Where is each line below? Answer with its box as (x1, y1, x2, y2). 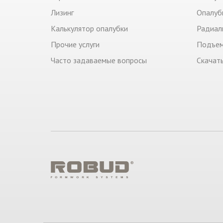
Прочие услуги (51, 39, 100, 49)
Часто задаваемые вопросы (51, 55, 147, 65)
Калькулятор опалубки (51, 23, 128, 33)
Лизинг (51, 7, 74, 17)
